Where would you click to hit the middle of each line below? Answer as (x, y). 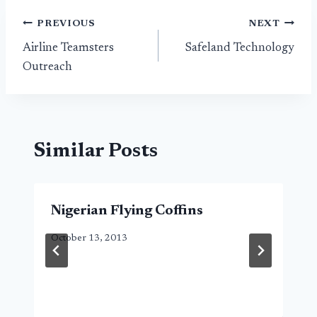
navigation (73, 58)
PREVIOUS (66, 24)
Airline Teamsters (68, 49)
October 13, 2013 (89, 238)
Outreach (47, 68)
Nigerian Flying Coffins (127, 211)
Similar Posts (96, 151)
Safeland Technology (240, 49)
